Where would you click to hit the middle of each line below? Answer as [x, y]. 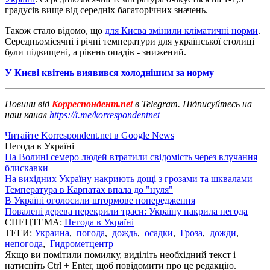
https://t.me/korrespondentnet [105, 115]
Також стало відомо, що [55, 30]
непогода [24, 243]
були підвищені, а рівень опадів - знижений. [96, 52]
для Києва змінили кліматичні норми [181, 30]
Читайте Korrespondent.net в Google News [89, 135]
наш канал [27, 115]
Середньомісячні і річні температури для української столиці [130, 41]
